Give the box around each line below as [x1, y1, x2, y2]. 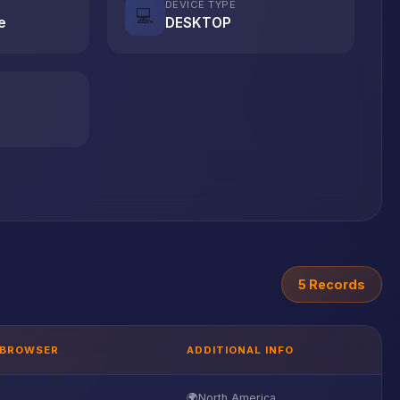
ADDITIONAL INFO [187, 344, 294, 356]
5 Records [298, 277, 365, 292]
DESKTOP [164, 14, 231, 31]
